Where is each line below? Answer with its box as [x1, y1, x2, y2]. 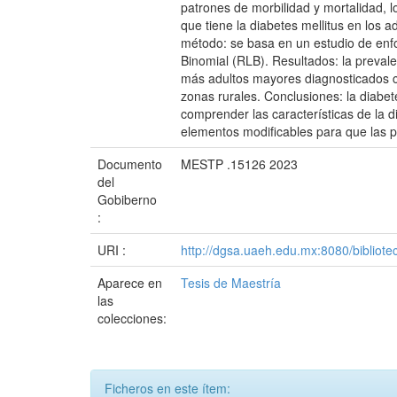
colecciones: [97, 309, 167, 327]
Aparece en [97, 274, 162, 292]
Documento [97, 155, 162, 173]
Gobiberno [97, 191, 157, 208]
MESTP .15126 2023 [181, 155, 298, 173]
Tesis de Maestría [181, 274, 281, 292]
